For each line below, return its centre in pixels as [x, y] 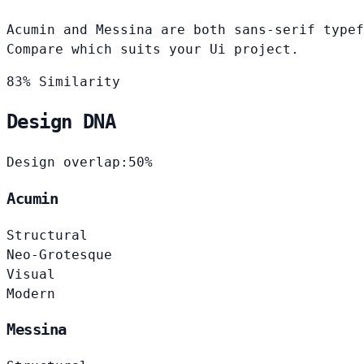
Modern [31, 293]
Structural [47, 235]
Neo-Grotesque [59, 254]
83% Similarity [63, 81]
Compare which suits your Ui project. [153, 49]
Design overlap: [67, 162]
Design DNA [61, 122]
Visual [31, 274]
